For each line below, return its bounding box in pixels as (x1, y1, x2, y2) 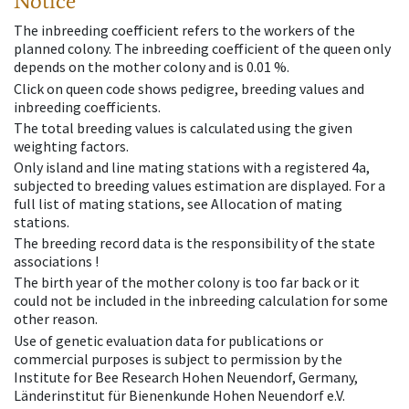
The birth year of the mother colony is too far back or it (14, 273, 360, 292)
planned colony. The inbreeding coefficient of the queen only (14, 39, 391, 58)
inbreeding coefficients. (14, 97, 161, 116)
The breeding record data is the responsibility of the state (14, 234, 375, 253)
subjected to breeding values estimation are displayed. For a (14, 175, 385, 194)
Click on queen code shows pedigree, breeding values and (14, 79, 364, 98)
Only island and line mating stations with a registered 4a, (14, 157, 370, 176)
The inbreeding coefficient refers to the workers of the (14, 21, 355, 40)
